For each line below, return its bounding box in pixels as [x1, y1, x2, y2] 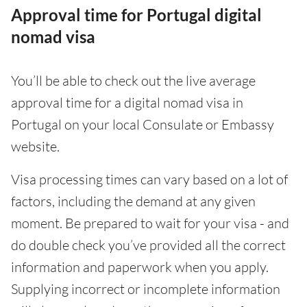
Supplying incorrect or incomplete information [11, 280, 280, 298]
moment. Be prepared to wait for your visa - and [11, 214, 289, 232]
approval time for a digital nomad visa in [11, 94, 243, 112]
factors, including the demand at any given [11, 193, 256, 210]
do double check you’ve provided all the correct [11, 236, 286, 254]
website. [11, 138, 60, 156]
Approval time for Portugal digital [11, 5, 262, 25]
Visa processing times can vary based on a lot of [11, 171, 288, 188]
